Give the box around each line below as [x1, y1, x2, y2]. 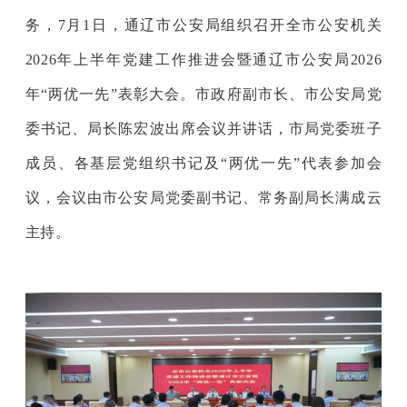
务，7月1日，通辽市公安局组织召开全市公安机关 [25, 17, 382, 34]
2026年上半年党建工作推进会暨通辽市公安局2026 [25, 52, 382, 68]
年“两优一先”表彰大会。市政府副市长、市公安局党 [25, 86, 382, 103]
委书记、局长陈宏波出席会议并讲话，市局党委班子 [25, 121, 382, 137]
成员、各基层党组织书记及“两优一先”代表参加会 [25, 155, 382, 172]
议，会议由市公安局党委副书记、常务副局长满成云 [25, 190, 382, 206]
